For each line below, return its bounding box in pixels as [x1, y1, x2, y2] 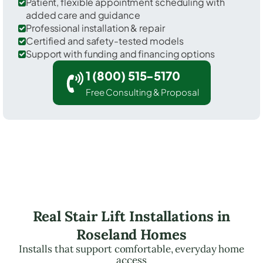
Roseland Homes [76, 225, 187, 244]
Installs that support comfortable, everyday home [18, 242, 245, 255]
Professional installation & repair [26, 21, 165, 34]
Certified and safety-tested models [26, 34, 184, 47]
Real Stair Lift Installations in [32, 207, 231, 225]
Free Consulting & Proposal [85, 86, 199, 97]
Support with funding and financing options [26, 47, 215, 60]
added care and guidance [26, 8, 140, 21]
